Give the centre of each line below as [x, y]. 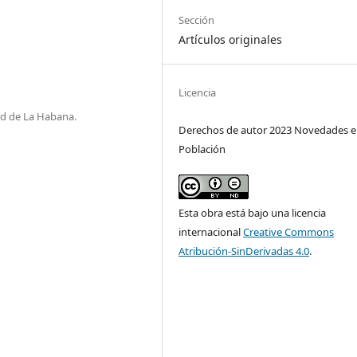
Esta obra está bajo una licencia [253, 212]
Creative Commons [289, 231]
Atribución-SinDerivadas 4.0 [244, 251]
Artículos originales [231, 39]
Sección [197, 20]
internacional [211, 231]
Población [202, 149]
